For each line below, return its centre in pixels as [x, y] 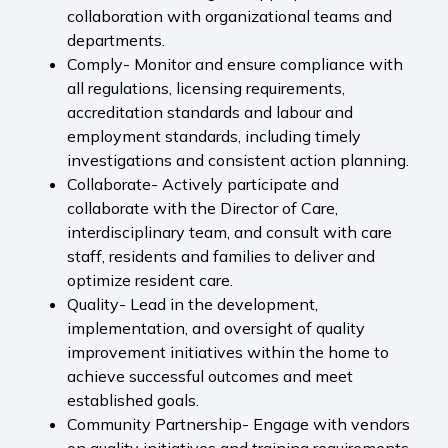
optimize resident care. [149, 280]
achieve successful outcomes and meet [209, 376]
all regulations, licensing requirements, [205, 88]
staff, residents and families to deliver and [220, 256]
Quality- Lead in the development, [192, 304]
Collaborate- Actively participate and [202, 184]
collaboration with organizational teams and [229, 16]
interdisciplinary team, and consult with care [229, 232]
